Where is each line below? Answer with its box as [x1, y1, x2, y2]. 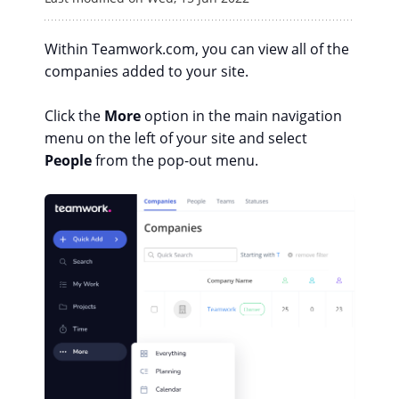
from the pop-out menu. [92, 151, 258, 170]
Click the [45, 106, 104, 126]
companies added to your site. [45, 61, 248, 81]
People [45, 151, 92, 170]
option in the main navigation [141, 106, 342, 126]
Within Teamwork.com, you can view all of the [45, 39, 349, 59]
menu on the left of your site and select [45, 128, 307, 148]
